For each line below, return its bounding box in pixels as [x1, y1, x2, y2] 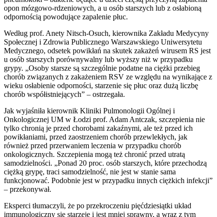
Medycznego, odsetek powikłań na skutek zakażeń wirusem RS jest [4, 46, 211, 55]
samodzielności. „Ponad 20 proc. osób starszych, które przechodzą [4, 158, 207, 167]
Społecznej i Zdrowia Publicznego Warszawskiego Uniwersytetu [4, 37, 202, 46]
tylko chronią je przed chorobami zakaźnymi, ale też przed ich [4, 124, 193, 132]
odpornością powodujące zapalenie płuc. [4, 12, 128, 21]
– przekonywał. [4, 185, 51, 193]
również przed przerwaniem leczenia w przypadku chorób [4, 141, 181, 150]
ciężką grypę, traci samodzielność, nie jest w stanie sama [4, 167, 176, 176]
